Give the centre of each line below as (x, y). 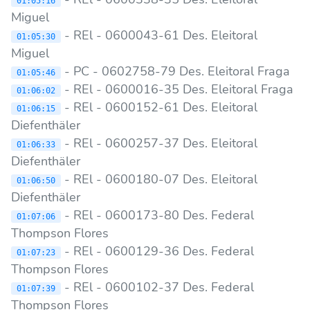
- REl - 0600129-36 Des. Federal (157, 251)
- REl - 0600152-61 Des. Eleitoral (159, 107)
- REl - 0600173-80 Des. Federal (157, 215)
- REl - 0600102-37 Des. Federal (157, 287)
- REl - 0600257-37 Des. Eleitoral (159, 143)
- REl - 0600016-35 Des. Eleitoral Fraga (179, 89)
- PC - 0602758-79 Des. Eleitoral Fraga (177, 71)
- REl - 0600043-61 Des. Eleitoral (159, 35)
